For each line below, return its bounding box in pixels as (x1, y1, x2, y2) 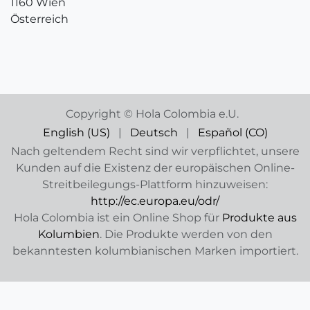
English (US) (42, 126, 110, 139)
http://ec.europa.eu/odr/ (91, 194, 219, 208)
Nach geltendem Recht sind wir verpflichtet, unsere (10, 145, 300, 158)
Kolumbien (37, 228, 100, 241)
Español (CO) (197, 126, 268, 139)
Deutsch (129, 126, 178, 139)
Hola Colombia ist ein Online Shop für (13, 211, 222, 224)
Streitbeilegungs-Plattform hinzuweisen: (42, 178, 268, 191)
